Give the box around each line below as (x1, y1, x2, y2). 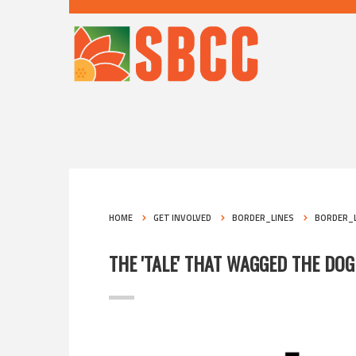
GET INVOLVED (153, 211, 211, 224)
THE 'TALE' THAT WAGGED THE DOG (109, 248, 354, 277)
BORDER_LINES (232, 211, 294, 224)
